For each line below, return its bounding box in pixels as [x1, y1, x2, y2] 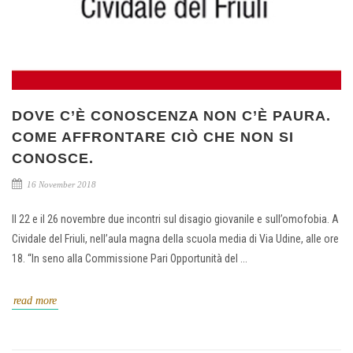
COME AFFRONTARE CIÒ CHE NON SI [12, 128, 294, 145]
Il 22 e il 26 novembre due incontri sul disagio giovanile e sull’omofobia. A [12, 212, 339, 225]
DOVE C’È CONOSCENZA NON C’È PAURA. [12, 107, 331, 124]
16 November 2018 [24, 179, 96, 189]
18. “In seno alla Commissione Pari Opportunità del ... [12, 251, 247, 265]
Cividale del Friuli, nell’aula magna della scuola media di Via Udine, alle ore [12, 232, 339, 245]
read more [13, 294, 57, 307]
